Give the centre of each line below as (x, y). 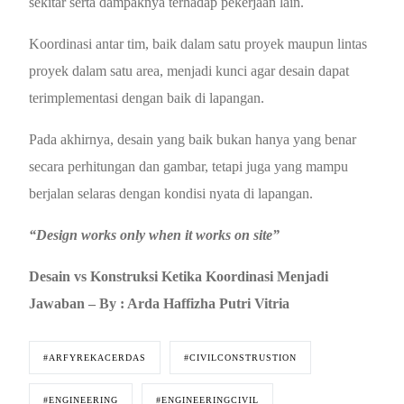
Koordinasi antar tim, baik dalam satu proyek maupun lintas (198, 43)
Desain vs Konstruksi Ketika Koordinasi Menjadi (179, 276)
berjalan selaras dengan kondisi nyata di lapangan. (171, 193)
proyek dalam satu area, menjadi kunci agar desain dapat (189, 70)
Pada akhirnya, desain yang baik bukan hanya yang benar (193, 139)
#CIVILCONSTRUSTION (241, 357)
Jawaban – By (73, 303)
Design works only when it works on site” (158, 234)
